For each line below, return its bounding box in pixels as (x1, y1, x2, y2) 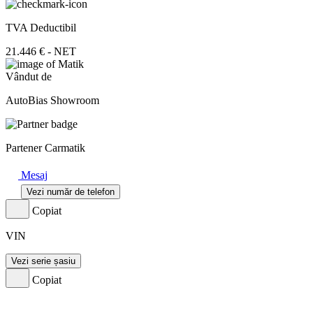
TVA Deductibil (6, 21, 76, 34)
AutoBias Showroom (6, 94, 99, 106)
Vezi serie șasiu (11, 255, 75, 266)
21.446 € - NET (6, 45, 76, 57)
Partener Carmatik (6, 141, 85, 154)
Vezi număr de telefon (27, 186, 115, 197)
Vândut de (6, 70, 52, 82)
